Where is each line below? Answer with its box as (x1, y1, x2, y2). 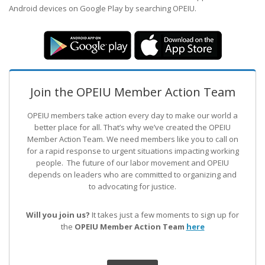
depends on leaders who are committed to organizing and (28, 169, 237, 180)
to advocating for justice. (89, 181, 176, 192)
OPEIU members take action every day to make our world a (27, 110, 238, 121)
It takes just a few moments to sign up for (92, 209, 239, 221)
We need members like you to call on (106, 134, 238, 145)
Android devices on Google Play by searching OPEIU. (9, 3, 196, 14)
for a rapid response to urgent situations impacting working (26, 146, 239, 157)
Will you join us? (26, 209, 92, 221)
